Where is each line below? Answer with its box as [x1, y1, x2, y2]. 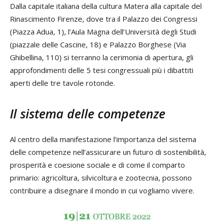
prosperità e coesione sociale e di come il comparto [10, 160, 185, 170]
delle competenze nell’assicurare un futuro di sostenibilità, [10, 147, 206, 157]
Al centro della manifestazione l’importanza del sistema [10, 134, 196, 145]
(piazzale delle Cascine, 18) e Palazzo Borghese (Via [10, 39, 186, 50]
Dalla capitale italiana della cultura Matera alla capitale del [10, 1, 202, 11]
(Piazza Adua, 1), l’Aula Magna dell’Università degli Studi [10, 27, 196, 37]
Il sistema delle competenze [10, 105, 165, 122]
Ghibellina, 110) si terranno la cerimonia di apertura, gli [10, 52, 193, 63]
